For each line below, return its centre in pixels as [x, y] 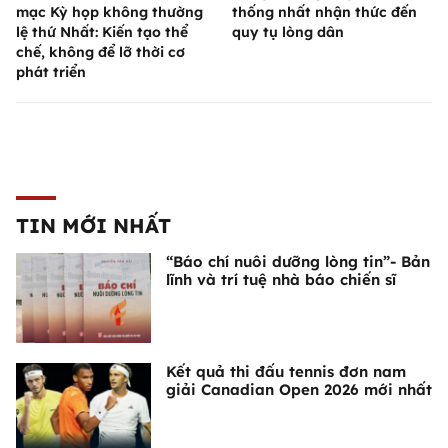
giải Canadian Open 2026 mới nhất [299, 390]
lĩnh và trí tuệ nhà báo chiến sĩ [281, 280]
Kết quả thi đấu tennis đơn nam [286, 372]
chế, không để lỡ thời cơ [100, 52]
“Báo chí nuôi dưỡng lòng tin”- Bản [298, 262]
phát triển [51, 72]
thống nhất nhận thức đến [324, 12]
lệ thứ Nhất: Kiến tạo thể [102, 32]
